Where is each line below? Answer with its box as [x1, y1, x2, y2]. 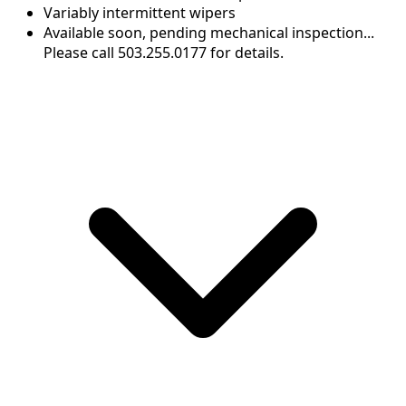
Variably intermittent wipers [43, 3, 236, 24]
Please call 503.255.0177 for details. [43, 43, 284, 63]
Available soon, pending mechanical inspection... [43, 23, 374, 43]
